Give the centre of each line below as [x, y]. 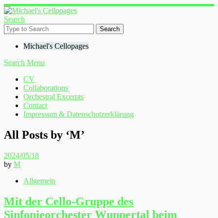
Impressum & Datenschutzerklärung [79, 114]
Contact [35, 105]
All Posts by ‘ [37, 135]
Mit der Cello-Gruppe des [69, 201]
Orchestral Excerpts [54, 97]
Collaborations [46, 88]
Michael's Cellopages [56, 46]
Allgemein [39, 181]
